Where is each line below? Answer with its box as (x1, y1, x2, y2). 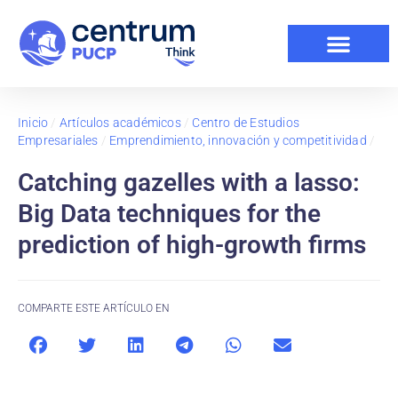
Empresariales (18, 133, 99, 147)
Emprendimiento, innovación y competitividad (109, 133, 367, 147)
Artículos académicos (59, 115, 181, 130)
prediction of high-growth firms (18, 230, 366, 259)
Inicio (18, 115, 49, 130)
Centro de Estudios (192, 115, 300, 130)
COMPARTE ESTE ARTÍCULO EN (18, 302, 170, 314)
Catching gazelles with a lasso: (18, 168, 360, 197)
